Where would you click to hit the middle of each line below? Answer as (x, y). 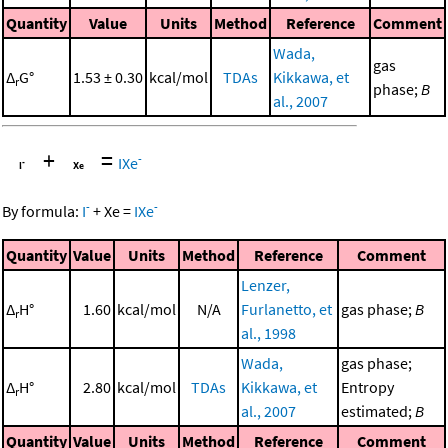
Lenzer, (265, 285)
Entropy (367, 387)
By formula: (42, 211)
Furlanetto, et (286, 309)
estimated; (378, 411)
